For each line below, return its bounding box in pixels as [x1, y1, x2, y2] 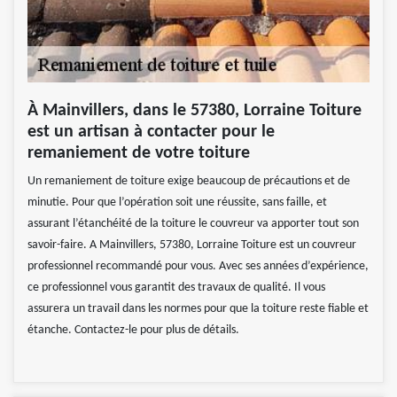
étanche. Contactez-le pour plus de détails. [27, 323, 239, 337]
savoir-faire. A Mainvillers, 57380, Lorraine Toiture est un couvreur [27, 237, 356, 252]
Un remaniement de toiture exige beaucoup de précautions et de [27, 174, 350, 188]
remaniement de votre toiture [27, 144, 250, 162]
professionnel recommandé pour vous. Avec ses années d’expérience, [27, 259, 369, 273]
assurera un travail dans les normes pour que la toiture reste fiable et [27, 301, 369, 315]
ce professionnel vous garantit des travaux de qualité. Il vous [27, 280, 325, 294]
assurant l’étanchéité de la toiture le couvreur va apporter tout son [27, 216, 359, 230]
